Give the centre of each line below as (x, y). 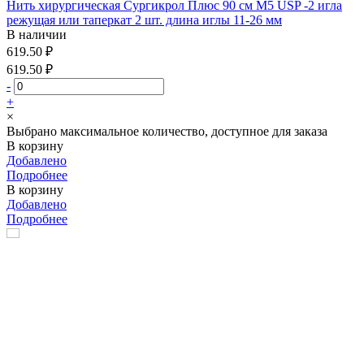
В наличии (37, 34)
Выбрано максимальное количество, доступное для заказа (167, 131)
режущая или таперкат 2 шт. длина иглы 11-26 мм (144, 19)
